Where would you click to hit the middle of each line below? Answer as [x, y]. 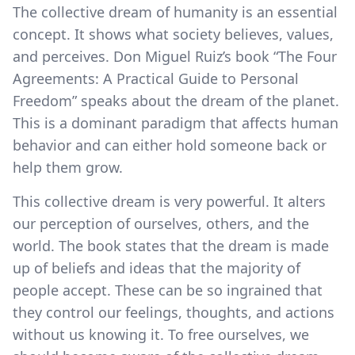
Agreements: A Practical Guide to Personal [156, 78]
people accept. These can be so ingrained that [168, 290]
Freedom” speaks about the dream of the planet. [176, 100]
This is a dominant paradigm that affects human [176, 122]
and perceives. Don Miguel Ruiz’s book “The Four [175, 56]
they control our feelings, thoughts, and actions [174, 312]
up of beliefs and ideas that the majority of [157, 267]
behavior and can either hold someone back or [170, 145]
